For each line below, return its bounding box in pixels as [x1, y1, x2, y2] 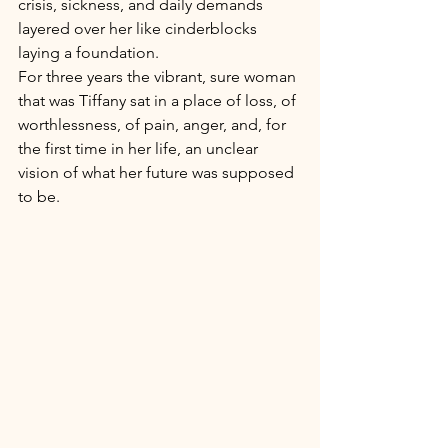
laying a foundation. [18, 42, 163, 62]
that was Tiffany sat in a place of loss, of [18, 90, 300, 110]
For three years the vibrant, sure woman [18, 66, 300, 86]
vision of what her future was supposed [18, 162, 298, 182]
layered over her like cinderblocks [18, 18, 261, 38]
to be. [18, 186, 64, 206]
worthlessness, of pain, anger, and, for [18, 114, 290, 134]
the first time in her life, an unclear [18, 138, 262, 158]
